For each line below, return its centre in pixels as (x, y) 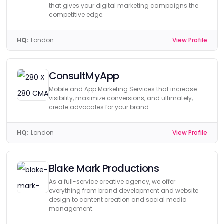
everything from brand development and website (123, 191)
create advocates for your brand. (99, 107)
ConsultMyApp (84, 76)
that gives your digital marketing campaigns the (123, 6)
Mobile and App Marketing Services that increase (123, 89)
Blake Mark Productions (104, 168)
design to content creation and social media (118, 200)
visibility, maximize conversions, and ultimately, (121, 98)
